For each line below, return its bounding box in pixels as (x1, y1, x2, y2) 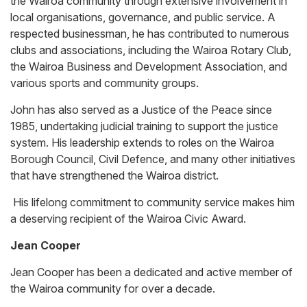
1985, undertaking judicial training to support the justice (10, 119, 278, 134)
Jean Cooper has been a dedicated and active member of (10, 265, 293, 280)
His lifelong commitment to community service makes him (10, 195, 295, 210)
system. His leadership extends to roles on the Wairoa (10, 136, 274, 150)
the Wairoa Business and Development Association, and (10, 60, 287, 74)
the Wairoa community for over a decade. (10, 282, 215, 296)
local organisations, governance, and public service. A (10, 10, 275, 25)
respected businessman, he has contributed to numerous (10, 27, 289, 41)
